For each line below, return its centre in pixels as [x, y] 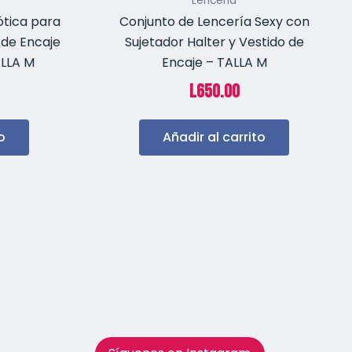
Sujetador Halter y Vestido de [214, 42]
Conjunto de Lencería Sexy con [214, 22]
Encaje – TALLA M [214, 63]
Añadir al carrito [214, 137]
